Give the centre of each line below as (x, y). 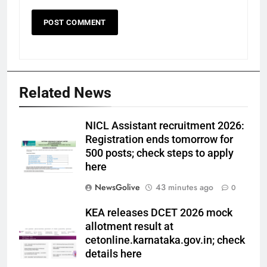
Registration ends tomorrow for (159, 140)
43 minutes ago (184, 187)
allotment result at (129, 227)
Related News (65, 93)
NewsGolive (117, 187)
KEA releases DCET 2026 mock (159, 213)
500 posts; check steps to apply (159, 153)
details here (114, 254)
